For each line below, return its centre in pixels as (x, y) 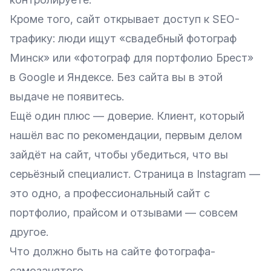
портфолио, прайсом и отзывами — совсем (124, 213)
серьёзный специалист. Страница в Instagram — (135, 174)
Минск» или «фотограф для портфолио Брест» (132, 58)
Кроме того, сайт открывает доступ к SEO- (125, 19)
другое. (29, 232)
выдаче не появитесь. (67, 96)
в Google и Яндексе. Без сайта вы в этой (116, 77)
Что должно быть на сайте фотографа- (113, 251)
